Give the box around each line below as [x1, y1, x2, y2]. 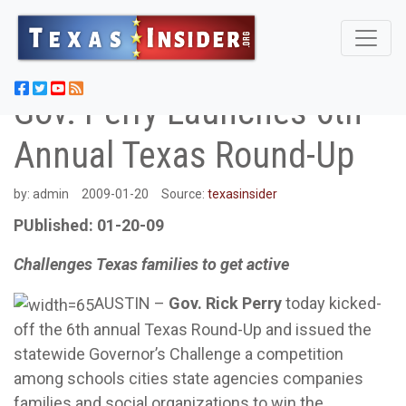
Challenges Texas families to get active [14, 255, 289, 274]
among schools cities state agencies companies [14, 368, 363, 388]
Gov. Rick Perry [169, 294, 282, 313]
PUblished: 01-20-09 [14, 216, 164, 235]
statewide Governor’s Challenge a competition [14, 343, 343, 363]
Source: [161, 187, 208, 201]
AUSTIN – [94, 294, 169, 313]
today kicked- [282, 294, 382, 313]
